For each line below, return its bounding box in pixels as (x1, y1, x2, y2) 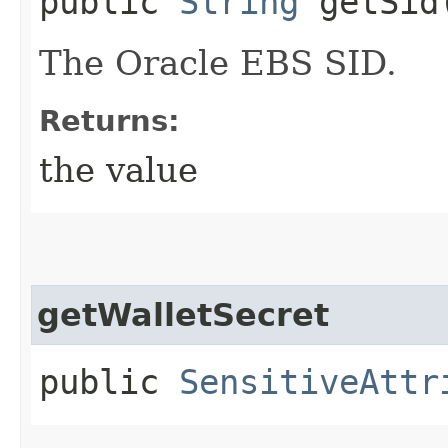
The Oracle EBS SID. (39, 42, 397, 83)
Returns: (39, 103, 180, 138)
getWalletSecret (37, 296, 329, 333)
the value (39, 149, 198, 190)
